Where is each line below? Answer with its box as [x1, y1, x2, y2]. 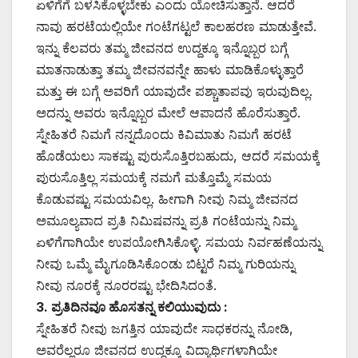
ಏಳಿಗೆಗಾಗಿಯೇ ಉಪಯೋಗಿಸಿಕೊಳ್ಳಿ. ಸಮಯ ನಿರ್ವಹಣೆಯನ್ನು [36, 233, 322, 250]
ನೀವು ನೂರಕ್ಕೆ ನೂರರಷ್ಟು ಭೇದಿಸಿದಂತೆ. [36, 276, 217, 293]
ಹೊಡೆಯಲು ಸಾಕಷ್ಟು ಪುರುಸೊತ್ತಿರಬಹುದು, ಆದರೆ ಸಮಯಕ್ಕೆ [36, 147, 320, 164]
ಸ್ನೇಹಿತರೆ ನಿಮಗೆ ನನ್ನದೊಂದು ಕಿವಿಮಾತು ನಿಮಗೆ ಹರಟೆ [36, 125, 292, 142]
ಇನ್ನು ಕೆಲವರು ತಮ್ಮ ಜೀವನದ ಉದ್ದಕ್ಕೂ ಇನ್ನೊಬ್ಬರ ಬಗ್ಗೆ [36, 39, 288, 56]
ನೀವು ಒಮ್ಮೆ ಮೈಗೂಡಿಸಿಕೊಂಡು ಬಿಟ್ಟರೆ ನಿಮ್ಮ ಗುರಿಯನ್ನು [36, 255, 295, 272]
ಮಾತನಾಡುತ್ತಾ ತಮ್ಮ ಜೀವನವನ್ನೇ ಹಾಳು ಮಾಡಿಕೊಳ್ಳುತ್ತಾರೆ [36, 61, 304, 78]
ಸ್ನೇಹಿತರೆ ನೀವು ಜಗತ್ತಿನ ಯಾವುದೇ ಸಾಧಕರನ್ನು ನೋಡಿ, [36, 320, 293, 336]
